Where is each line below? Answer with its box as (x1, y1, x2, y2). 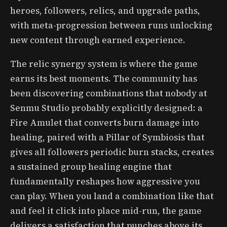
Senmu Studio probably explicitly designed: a (10, 101, 203, 114)
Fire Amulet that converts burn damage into (10, 116, 199, 129)
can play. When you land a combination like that (10, 190, 214, 202)
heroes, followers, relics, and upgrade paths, (10, 4, 200, 17)
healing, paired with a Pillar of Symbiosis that (10, 131, 205, 143)
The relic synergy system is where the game (10, 57, 198, 70)
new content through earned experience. (10, 33, 185, 46)
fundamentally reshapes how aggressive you (10, 175, 200, 187)
